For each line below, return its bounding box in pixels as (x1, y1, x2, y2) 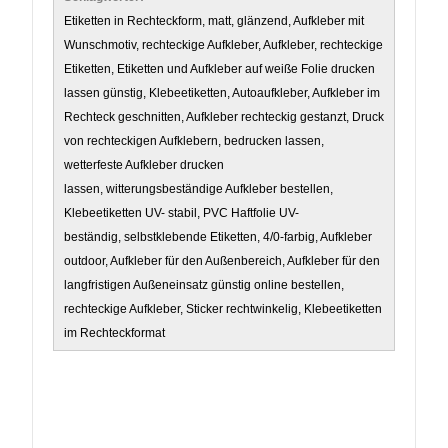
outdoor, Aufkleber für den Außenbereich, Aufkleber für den (64, 254, 380, 269)
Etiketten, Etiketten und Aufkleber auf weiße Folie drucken (64, 62, 375, 77)
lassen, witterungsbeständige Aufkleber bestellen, (64, 182, 336, 197)
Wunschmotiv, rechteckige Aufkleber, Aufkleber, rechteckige (64, 38, 383, 53)
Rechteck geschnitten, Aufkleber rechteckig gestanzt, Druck (64, 110, 384, 125)
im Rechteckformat (64, 326, 165, 341)
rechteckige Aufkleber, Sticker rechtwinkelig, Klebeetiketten (64, 302, 382, 317)
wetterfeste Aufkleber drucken (64, 158, 224, 173)
